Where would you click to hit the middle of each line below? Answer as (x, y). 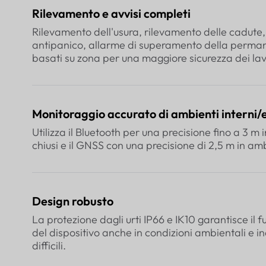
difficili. (49, 246)
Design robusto (73, 201)
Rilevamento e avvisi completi (111, 14)
